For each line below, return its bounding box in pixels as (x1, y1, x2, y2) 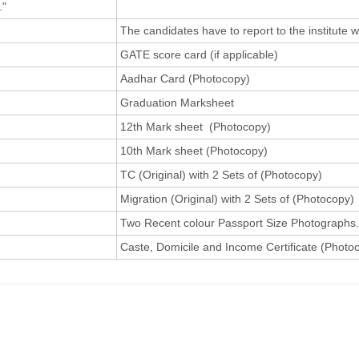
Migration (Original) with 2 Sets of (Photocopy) (120, 192, 354, 205)
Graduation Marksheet (120, 95, 234, 109)
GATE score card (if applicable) (120, 47, 278, 61)
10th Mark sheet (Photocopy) (120, 143, 268, 157)
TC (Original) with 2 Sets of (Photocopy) (120, 167, 322, 181)
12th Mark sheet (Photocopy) (120, 119, 271, 133)
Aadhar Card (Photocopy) (120, 71, 250, 85)
